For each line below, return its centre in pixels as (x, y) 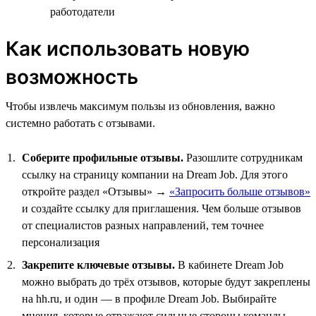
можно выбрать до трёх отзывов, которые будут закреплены (166, 281)
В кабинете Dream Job (229, 265)
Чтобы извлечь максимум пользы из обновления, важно (140, 106)
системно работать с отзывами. (80, 123)
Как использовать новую (128, 48)
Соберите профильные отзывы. (103, 157)
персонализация (61, 242)
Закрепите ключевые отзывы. (98, 265)
